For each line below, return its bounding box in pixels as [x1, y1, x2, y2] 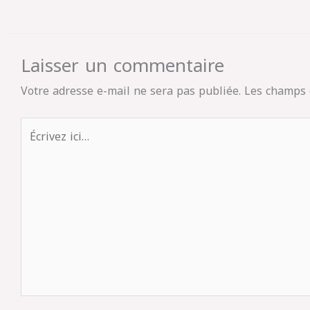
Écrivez [20, 116, 57, 138]
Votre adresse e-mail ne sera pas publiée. [21, 80, 241, 102]
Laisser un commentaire [21, 49, 224, 83]
